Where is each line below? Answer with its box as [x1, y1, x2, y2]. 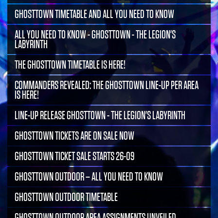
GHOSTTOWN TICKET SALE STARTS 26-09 [15, 150, 134, 163]
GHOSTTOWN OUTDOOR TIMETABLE [15, 191, 118, 203]
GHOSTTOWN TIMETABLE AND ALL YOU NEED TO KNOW [15, 8, 174, 20]
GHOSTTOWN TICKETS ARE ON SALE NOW [15, 129, 134, 142]
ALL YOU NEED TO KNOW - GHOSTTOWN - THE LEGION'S [15, 28, 176, 41]
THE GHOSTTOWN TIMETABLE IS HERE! [15, 58, 126, 71]
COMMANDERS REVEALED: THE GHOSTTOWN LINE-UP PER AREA [15, 79, 199, 91]
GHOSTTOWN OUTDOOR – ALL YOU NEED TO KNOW [15, 170, 163, 183]
